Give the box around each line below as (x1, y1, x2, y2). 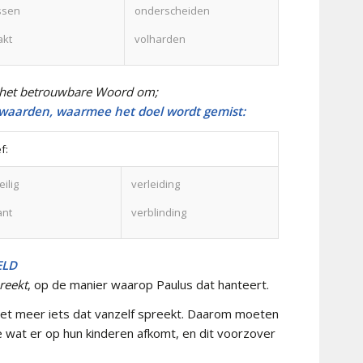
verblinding (131, 204, 186, 220)
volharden (135, 31, 186, 46)
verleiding (131, 176, 180, 191)
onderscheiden (135, 2, 210, 18)
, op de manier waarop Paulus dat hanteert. (28, 275, 269, 293)
